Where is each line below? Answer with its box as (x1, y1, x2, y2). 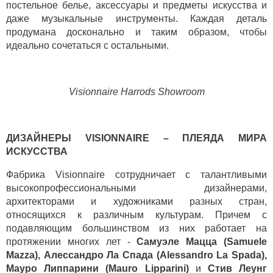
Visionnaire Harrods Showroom (68, 87, 205, 97)
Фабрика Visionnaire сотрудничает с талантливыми (6, 169, 267, 180)
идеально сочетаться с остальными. (6, 40, 169, 51)
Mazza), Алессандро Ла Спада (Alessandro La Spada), (6, 250, 267, 260)
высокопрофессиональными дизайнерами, (6, 183, 267, 193)
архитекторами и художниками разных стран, (6, 196, 267, 207)
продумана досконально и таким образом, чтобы (6, 27, 267, 37)
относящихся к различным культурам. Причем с (6, 210, 267, 220)
